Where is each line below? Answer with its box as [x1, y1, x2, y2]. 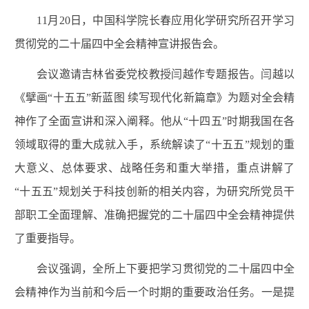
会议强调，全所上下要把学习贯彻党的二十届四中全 [37, 263, 295, 275]
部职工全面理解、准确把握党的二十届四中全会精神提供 [14, 209, 295, 221]
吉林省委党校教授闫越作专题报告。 [81, 68, 261, 81]
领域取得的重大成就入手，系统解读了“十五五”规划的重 [14, 139, 295, 151]
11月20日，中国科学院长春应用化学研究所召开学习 [37, 14, 295, 27]
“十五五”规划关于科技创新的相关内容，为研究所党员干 [14, 186, 295, 198]
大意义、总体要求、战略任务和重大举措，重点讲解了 [14, 162, 295, 175]
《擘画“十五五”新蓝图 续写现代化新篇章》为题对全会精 [14, 92, 295, 104]
